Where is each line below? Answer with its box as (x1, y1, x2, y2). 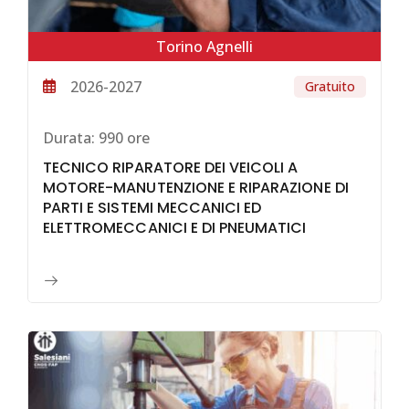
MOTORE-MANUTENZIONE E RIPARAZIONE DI (43, 177, 349, 199)
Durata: (43, 128, 95, 149)
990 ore (95, 128, 150, 149)
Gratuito (305, 78, 355, 96)
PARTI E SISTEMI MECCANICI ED (43, 197, 262, 219)
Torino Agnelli (156, 37, 253, 58)
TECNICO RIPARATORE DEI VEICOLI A (43, 157, 299, 179)
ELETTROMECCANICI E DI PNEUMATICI (43, 217, 307, 239)
